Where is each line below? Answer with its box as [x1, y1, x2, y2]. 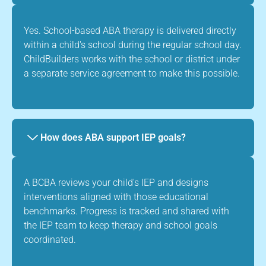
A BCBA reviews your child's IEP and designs [24, 176, 208, 188]
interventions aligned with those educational [24, 191, 208, 202]
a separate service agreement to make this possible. [24, 67, 240, 79]
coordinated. [24, 233, 76, 245]
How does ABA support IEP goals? [40, 131, 186, 143]
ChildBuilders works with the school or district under [24, 53, 240, 65]
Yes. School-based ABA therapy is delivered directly [24, 24, 236, 36]
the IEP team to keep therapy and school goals [24, 219, 217, 231]
